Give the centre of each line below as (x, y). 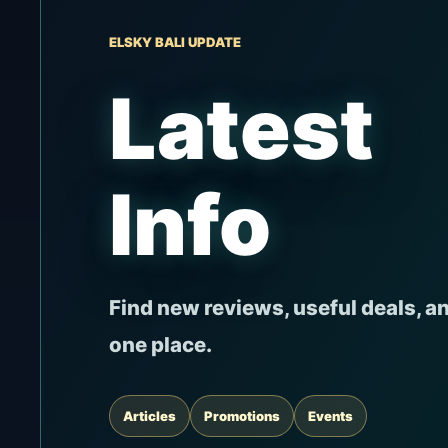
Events (331, 416)
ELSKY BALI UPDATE (174, 42)
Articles (149, 416)
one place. (160, 344)
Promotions (241, 416)
